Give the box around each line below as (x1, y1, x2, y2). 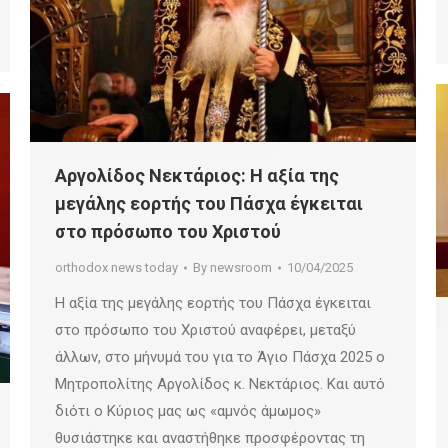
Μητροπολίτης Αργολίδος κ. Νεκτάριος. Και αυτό (55, 374, 385, 393)
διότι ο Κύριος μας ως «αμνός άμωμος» (55, 401, 321, 420)
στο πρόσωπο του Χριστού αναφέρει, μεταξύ (55, 320, 356, 339)
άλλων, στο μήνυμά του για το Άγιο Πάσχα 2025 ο (55, 347, 385, 366)
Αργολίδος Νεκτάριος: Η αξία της (55, 164, 339, 186)
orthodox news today (55, 259, 178, 275)
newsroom (210, 259, 272, 275)
